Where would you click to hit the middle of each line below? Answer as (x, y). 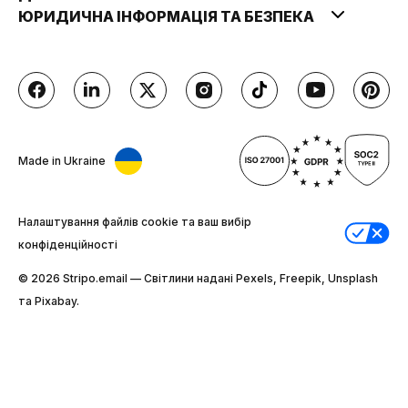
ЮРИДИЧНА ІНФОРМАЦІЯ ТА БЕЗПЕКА (168, 16)
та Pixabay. (49, 301)
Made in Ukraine (62, 161)
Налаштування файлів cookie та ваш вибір (135, 221)
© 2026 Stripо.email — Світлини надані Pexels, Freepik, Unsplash (198, 278)
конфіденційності (68, 244)
